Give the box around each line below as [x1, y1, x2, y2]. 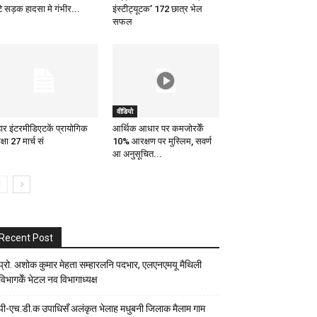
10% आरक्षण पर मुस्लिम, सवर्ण [112, 136, 212, 147]
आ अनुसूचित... [112, 149, 162, 160]
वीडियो [116, 106, 133, 117]
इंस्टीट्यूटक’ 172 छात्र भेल [112, 4, 202, 15]
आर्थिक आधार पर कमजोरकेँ [112, 123, 204, 134]
